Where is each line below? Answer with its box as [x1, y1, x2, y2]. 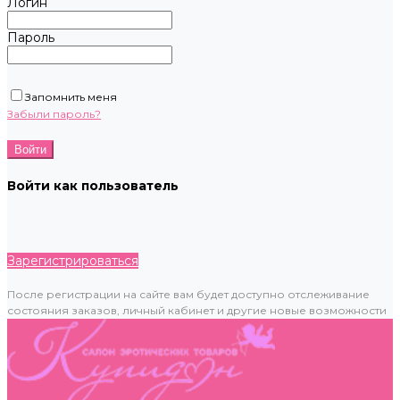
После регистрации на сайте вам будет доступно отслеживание [7, 287, 370, 301]
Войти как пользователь [7, 178, 179, 194]
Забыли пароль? [7, 107, 101, 121]
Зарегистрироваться [7, 253, 138, 269]
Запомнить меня [25, 90, 117, 104]
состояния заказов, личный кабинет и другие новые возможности [7, 304, 387, 317]
